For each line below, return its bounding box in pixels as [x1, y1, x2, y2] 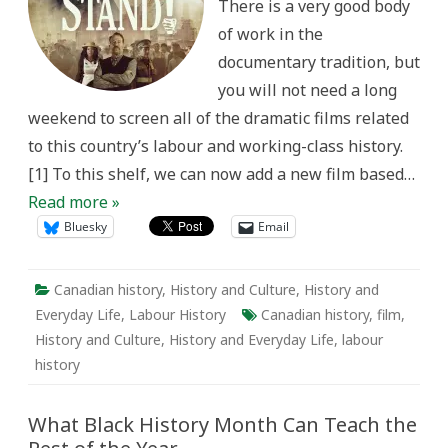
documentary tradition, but [218, 51, 420, 73]
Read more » [28, 191, 120, 213]
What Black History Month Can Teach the [28, 411, 417, 438]
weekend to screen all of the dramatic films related [28, 107, 409, 129]
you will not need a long [218, 79, 397, 101]
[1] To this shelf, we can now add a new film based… [28, 163, 415, 185]
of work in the [218, 23, 323, 45]
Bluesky [64, 218, 107, 235]
